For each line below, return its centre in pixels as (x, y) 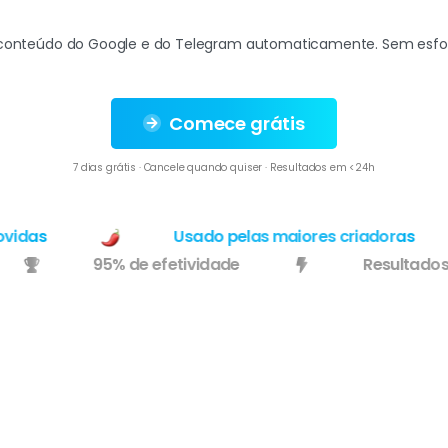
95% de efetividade (202, 264)
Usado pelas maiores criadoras (260, 236)
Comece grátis (237, 123)
